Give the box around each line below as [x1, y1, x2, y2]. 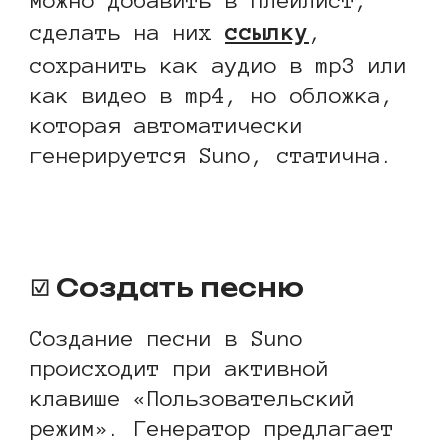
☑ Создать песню [30, 272, 304, 304]
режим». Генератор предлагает [30, 416, 394, 441]
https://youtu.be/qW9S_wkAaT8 [30, 207, 366, 230]
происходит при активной [30, 356, 329, 381]
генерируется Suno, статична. [30, 143, 394, 168]
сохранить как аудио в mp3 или [30, 53, 407, 78]
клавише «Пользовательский [30, 386, 355, 411]
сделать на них [30, 20, 225, 45]
